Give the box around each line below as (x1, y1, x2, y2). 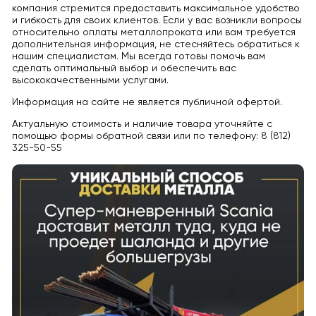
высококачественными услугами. (11, 75, 169, 86)
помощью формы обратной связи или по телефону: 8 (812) (11, 131, 291, 142)
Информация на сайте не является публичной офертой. (11, 97, 282, 108)
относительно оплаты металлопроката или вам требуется (11, 28, 296, 38)
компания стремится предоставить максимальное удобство (11, 4, 300, 14)
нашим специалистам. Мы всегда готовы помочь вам (11, 51, 265, 62)
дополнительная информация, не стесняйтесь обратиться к (11, 39, 300, 50)
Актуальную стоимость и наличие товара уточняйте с (11, 119, 272, 130)
